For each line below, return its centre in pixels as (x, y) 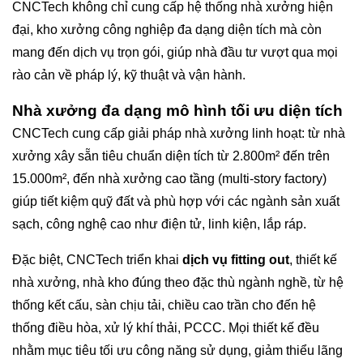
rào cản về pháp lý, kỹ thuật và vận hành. (129, 75)
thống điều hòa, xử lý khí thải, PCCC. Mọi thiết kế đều (166, 328)
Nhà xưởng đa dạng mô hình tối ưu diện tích (177, 111)
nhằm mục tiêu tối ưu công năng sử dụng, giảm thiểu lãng (177, 351)
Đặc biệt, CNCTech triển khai (97, 260)
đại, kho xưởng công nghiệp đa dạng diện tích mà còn (167, 30)
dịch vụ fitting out (236, 260)
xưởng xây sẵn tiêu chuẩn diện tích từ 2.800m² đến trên (171, 156)
